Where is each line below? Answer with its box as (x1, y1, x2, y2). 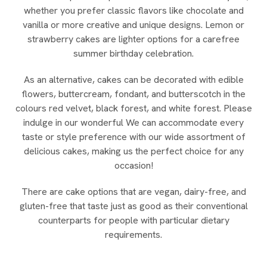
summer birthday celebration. (73, 46, 194, 60)
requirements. (105, 228, 162, 241)
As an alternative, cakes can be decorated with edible (23, 73, 244, 86)
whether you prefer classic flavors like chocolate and (23, 4, 244, 17)
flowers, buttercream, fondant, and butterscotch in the (21, 87, 246, 100)
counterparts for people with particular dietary (38, 213, 229, 226)
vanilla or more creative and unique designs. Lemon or (23, 18, 244, 31)
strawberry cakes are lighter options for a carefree (27, 32, 240, 45)
